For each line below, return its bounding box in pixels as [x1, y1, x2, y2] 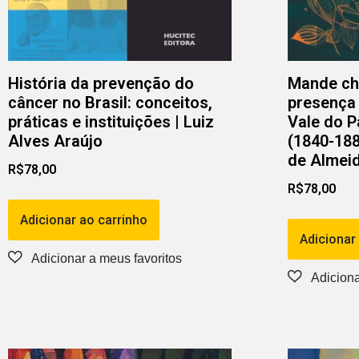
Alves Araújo [8, 131, 103, 151]
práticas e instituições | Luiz [8, 112, 214, 132]
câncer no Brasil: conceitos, [8, 93, 212, 113]
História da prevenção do [8, 74, 194, 94]
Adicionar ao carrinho [20, 212, 147, 228]
